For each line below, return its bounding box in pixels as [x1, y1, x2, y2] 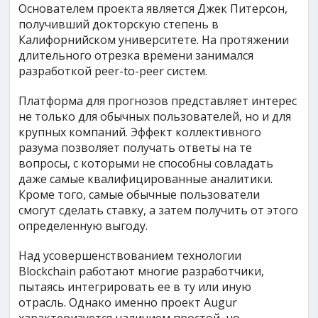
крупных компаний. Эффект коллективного [18, 124, 262, 140]
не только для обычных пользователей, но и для [18, 109, 292, 124]
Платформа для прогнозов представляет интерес [18, 93, 297, 109]
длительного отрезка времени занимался [18, 48, 254, 63]
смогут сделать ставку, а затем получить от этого [18, 202, 299, 218]
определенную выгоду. [18, 218, 148, 234]
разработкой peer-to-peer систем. [18, 63, 208, 79]
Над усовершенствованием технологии [18, 248, 242, 263]
